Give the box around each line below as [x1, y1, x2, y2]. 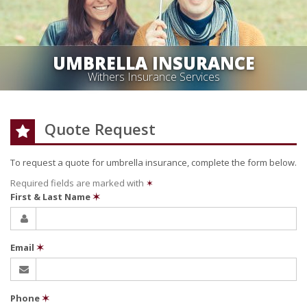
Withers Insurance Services [87, 69, 220, 84]
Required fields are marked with [10, 177, 146, 189]
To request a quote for [10, 156, 106, 169]
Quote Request [44, 119, 156, 139]
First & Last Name [10, 191, 93, 203]
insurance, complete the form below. [143, 156, 297, 169]
